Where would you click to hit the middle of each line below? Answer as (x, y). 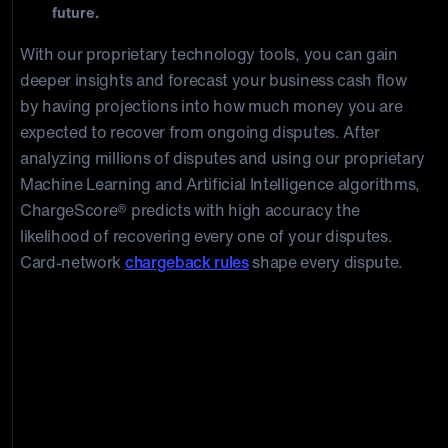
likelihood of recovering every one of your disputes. (206, 236)
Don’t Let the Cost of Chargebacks (204, 378)
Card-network (72, 262)
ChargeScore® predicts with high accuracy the (190, 210)
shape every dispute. (326, 262)
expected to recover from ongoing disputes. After (200, 132)
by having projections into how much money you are (211, 106)
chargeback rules (186, 262)
